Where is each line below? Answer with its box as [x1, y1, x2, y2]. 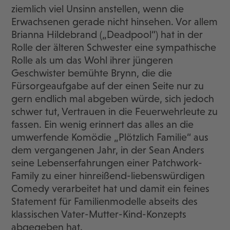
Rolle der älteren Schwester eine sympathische [11, 42, 217, 53]
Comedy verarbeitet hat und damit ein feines [11, 183, 210, 195]
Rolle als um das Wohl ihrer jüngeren [11, 54, 174, 66]
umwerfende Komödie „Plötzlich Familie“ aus [11, 131, 209, 143]
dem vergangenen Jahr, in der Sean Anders [11, 144, 205, 156]
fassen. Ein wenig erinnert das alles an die [11, 119, 194, 130]
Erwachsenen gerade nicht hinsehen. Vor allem [11, 16, 218, 28]
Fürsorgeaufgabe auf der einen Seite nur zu [11, 80, 204, 92]
